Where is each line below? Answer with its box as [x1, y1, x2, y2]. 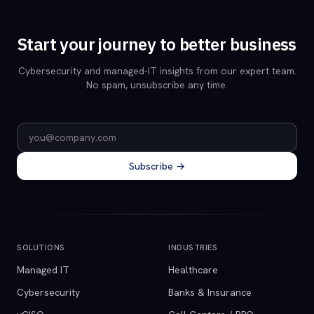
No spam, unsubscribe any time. [86, 78, 228, 91]
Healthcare [168, 264, 218, 276]
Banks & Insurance [168, 286, 252, 299]
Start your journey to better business [18, 33, 296, 55]
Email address [16, 123, 86, 137]
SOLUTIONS [17, 243, 65, 252]
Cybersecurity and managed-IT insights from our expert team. [18, 64, 296, 77]
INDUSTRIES [168, 243, 218, 252]
